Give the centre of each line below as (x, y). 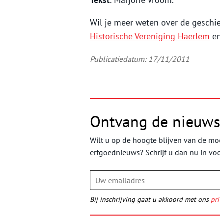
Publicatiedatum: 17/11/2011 (140, 59)
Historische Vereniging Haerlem (150, 36)
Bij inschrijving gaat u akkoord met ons (150, 200)
